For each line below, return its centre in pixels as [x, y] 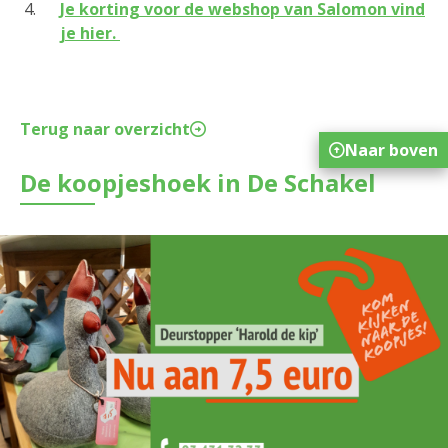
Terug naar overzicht [105, 129]
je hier [86, 33]
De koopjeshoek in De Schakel [198, 183]
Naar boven [391, 150]
